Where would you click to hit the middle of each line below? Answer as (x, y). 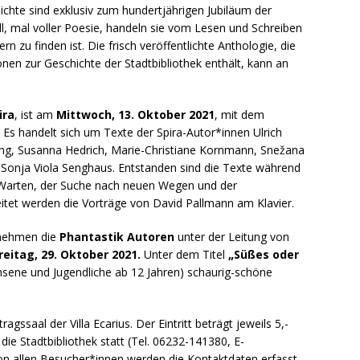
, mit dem (239, 115)
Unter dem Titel (184, 255)
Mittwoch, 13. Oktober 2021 (135, 115)
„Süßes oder (264, 255)
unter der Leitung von (232, 237)
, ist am (35, 115)
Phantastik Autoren (117, 237)
